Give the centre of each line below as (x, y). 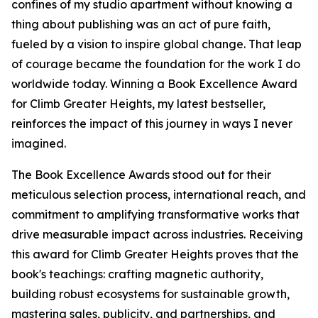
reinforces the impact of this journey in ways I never (152, 124)
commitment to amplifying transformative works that (155, 215)
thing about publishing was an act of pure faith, (141, 24)
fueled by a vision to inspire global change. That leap (157, 44)
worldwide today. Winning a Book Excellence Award (154, 84)
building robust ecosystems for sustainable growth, (150, 294)
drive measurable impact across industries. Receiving (157, 235)
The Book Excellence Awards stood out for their (141, 175)
